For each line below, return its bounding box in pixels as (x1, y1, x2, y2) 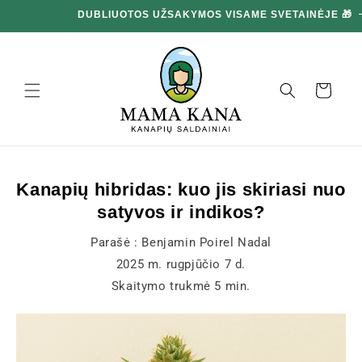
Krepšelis (297, 82, 347, 96)
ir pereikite (13, 11, 81, 26)
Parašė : (90, 234, 142, 250)
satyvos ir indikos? (97, 201, 265, 222)
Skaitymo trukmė (111, 278, 215, 293)
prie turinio (13, 25, 82, 40)
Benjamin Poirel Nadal (141, 234, 271, 250)
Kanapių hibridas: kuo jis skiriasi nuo (16, 179, 346, 200)
